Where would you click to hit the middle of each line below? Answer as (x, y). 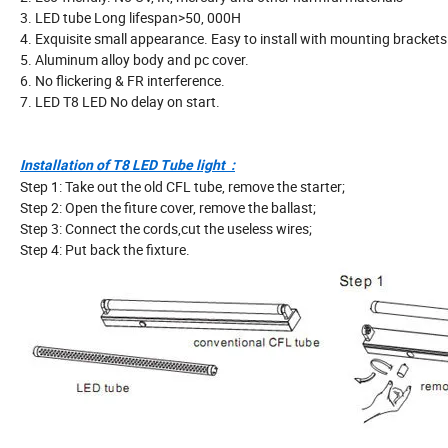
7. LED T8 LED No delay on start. (120, 102)
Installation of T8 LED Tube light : (127, 165)
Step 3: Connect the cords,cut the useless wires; (166, 229)
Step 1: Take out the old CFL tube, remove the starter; (182, 187)
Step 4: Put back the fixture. (105, 250)
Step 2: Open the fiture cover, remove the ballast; (168, 208)
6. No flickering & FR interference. (122, 81)
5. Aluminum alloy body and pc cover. (134, 60)
